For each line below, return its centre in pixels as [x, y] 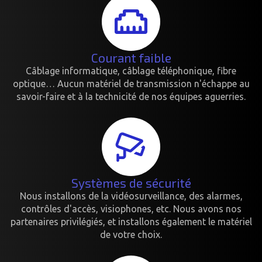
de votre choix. [131, 235]
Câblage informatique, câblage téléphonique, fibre [131, 71]
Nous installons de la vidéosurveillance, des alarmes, [131, 196]
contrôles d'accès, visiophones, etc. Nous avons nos [131, 209]
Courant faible [131, 58]
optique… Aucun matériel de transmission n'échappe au [131, 84]
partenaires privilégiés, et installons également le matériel [131, 222]
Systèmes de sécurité [131, 183]
